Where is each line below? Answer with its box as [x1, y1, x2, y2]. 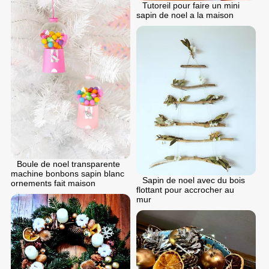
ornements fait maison [11, 178, 95, 188]
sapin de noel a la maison [136, 10, 234, 20]
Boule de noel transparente [17, 159, 120, 169]
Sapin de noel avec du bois [142, 175, 245, 186]
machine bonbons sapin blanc [11, 168, 124, 178]
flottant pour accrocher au [136, 185, 234, 195]
